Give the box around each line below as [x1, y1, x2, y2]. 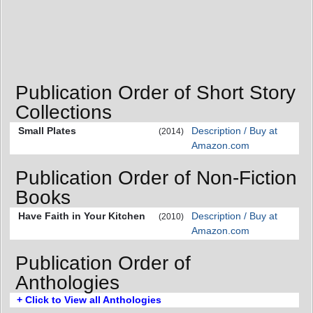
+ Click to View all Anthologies [17, 293, 161, 305]
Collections [15, 101, 112, 124]
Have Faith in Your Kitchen [18, 210, 145, 221]
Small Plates [18, 125, 76, 137]
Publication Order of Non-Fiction [15, 166, 297, 189]
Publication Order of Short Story [15, 82, 296, 104]
